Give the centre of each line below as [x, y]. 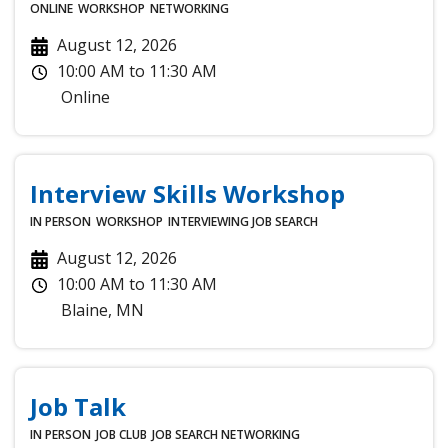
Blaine [85, 309]
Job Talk [78, 406]
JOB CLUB [121, 434]
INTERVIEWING [208, 221]
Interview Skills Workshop [187, 193]
